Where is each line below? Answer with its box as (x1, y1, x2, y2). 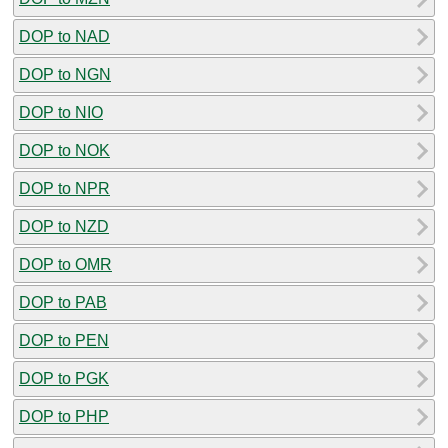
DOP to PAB (19, 293, 107, 311)
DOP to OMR (19, 255, 112, 273)
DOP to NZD (19, 217, 109, 235)
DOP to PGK (19, 369, 109, 387)
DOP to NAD (19, 27, 110, 45)
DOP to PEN (19, 331, 109, 349)
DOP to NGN (19, 65, 111, 83)
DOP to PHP (19, 407, 109, 425)
